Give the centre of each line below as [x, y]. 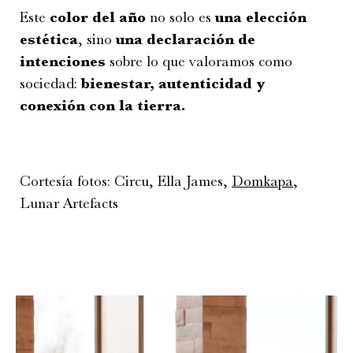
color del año [98, 18]
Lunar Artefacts [69, 204]
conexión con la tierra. [103, 106]
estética [49, 40]
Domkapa [262, 182]
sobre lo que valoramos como [199, 62]
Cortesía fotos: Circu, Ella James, [126, 182]
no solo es [180, 18]
